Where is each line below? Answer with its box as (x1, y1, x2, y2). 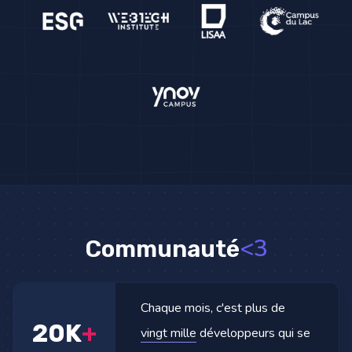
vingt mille (141, 324, 196, 342)
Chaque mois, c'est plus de (141, 299, 285, 317)
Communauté (84, 235, 240, 263)
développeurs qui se (196, 324, 310, 342)
